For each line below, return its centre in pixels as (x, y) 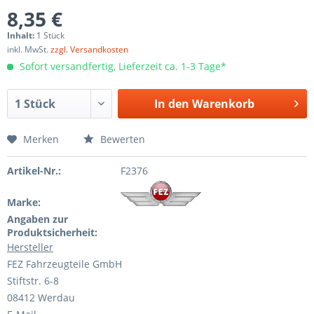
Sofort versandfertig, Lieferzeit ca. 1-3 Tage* (122, 66)
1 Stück (50, 35)
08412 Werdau (41, 298)
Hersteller (30, 247)
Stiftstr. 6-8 (33, 281)
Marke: (24, 202)
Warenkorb (223, 104)
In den (171, 104)
